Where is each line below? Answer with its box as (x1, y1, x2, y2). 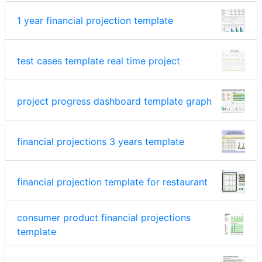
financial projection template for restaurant (17, 175, 208, 188)
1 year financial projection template (17, 14, 173, 26)
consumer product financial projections (17, 211, 191, 223)
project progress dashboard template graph (17, 95, 212, 107)
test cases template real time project (17, 54, 180, 67)
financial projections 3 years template (17, 135, 184, 147)
